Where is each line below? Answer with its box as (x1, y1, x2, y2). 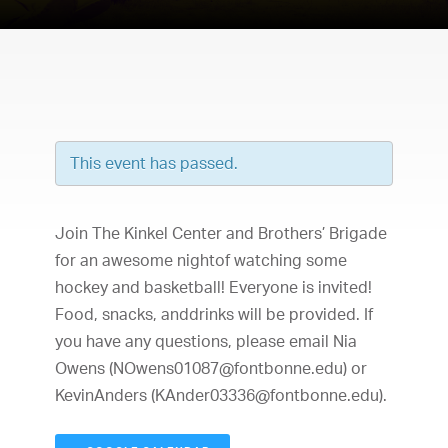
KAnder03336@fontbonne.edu (155, 385, 379, 405)
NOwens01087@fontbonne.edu (113, 358, 343, 378)
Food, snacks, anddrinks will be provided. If (55, 304, 373, 324)
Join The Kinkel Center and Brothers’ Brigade (55, 223, 387, 243)
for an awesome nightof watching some (55, 250, 347, 270)
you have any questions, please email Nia (55, 331, 357, 351)
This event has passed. (70, 153, 238, 173)
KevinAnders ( (55, 385, 155, 405)
